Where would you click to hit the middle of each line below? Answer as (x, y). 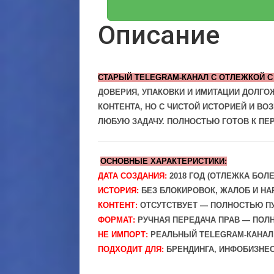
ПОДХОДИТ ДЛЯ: (131, 249)
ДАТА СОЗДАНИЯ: (132, 176)
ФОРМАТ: (117, 220)
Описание (159, 35)
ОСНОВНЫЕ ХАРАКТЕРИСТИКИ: (164, 161)
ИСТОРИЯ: (118, 191)
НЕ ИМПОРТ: (123, 235)
